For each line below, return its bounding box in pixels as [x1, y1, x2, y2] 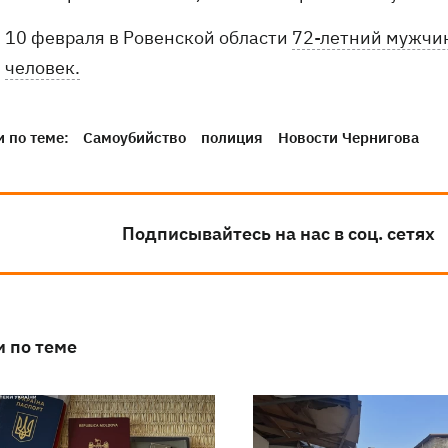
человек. [5, 56, 80, 80]
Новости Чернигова [278, 128, 419, 148]
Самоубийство [83, 128, 186, 148]
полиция [201, 128, 263, 148]
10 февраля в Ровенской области [5, 26, 292, 50]
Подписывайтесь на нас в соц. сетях [122, 222, 435, 246]
